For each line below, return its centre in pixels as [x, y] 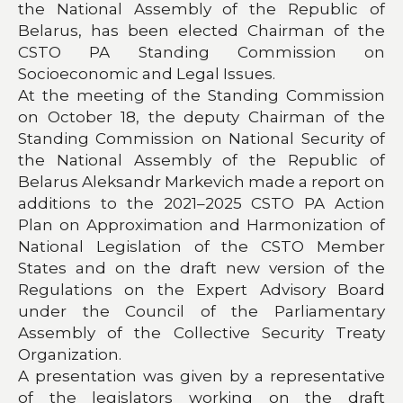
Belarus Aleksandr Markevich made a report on [201, 181]
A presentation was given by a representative [201, 376]
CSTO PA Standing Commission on [201, 52]
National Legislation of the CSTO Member [201, 246]
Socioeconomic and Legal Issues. [147, 73]
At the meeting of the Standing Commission [201, 95]
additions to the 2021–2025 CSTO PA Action [201, 203]
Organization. [70, 354]
